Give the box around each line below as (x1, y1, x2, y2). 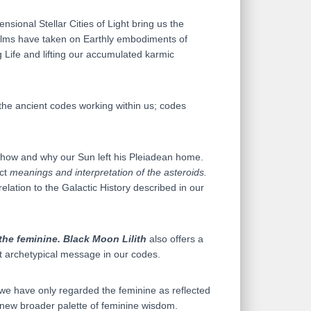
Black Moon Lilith (63, 233, 146, 245)
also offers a (146, 233, 203, 245)
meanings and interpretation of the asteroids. (10, 167, 207, 178)
